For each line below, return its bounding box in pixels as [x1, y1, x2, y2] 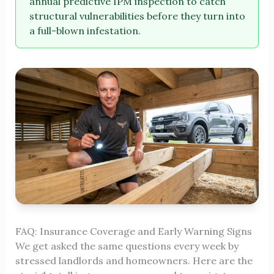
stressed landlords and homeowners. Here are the [15, 254, 253, 267]
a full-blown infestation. [29, 24, 141, 37]
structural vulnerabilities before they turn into [29, 10, 246, 23]
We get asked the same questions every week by [15, 240, 239, 253]
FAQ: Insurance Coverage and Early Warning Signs [15, 225, 252, 238]
